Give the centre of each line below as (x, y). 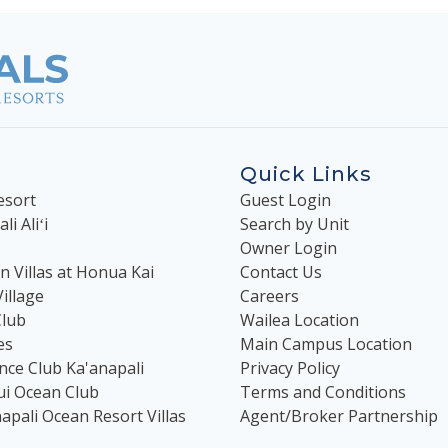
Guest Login (285, 199)
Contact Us (281, 271)
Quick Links (306, 173)
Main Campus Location (326, 343)
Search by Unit (294, 223)
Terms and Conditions (323, 391)
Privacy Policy (290, 367)
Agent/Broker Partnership (339, 415)
